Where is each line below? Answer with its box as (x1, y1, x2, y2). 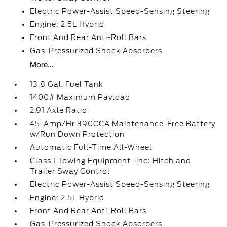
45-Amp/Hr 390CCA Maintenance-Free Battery (30, 120, 216, 128)
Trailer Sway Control (30, 167, 110, 175)
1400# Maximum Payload (30, 93, 131, 101)
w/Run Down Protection (30, 130, 125, 138)
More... (30, 61, 54, 69)
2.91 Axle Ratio (30, 106, 88, 115)
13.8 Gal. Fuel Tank (30, 80, 104, 88)
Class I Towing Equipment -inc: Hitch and (30, 157, 192, 165)
